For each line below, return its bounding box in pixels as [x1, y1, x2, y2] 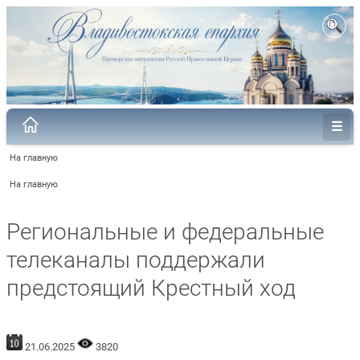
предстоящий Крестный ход [6, 274, 296, 301]
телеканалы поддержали [6, 246, 265, 273]
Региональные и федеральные [6, 218, 324, 245]
